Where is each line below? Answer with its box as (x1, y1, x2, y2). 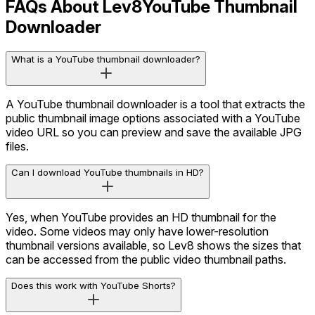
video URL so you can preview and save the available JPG (6, 125, 302, 140)
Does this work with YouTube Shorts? (11, 280, 176, 292)
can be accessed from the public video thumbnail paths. (6, 252, 286, 267)
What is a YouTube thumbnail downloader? (11, 53, 200, 65)
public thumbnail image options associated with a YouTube (6, 111, 300, 126)
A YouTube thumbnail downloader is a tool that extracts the (6, 97, 305, 112)
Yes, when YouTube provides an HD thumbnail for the (6, 210, 276, 225)
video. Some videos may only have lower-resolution (6, 224, 269, 239)
